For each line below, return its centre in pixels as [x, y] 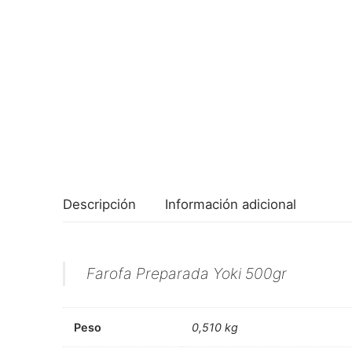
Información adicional [231, 204]
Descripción [99, 204]
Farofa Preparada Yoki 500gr [187, 273]
